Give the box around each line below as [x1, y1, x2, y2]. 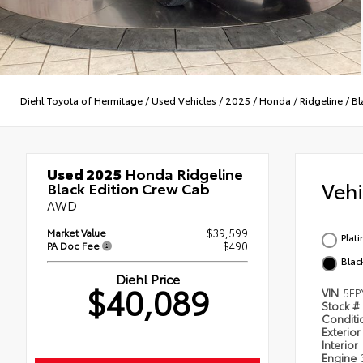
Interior [322, 336, 361, 352]
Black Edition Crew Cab [47, 177, 210, 199]
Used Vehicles [152, 93, 216, 108]
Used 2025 [47, 162, 122, 184]
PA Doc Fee [47, 237, 102, 252]
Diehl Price [115, 268, 180, 288]
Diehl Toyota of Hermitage [20, 93, 143, 108]
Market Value [47, 224, 106, 239]
